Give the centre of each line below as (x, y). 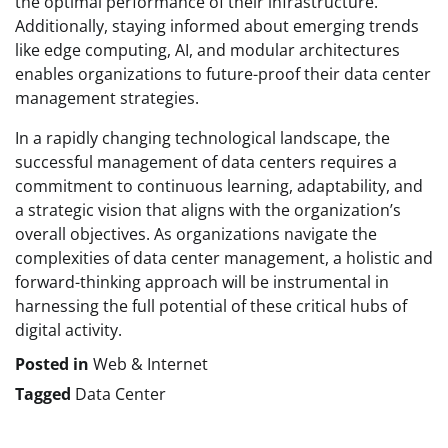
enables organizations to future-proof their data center (223, 74)
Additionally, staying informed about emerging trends (217, 26)
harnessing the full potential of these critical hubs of (211, 306)
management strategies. (107, 98)
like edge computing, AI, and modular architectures (207, 50)
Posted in (54, 364)
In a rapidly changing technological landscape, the (202, 138)
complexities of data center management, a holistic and (224, 258)
